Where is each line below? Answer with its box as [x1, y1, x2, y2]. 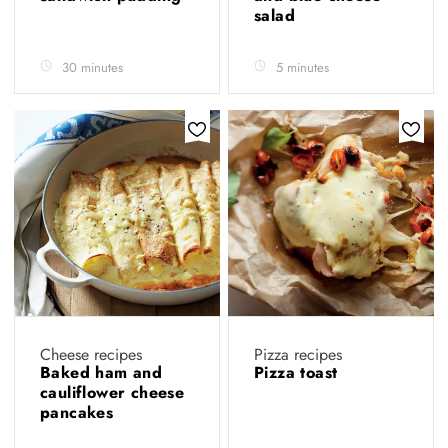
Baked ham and [40, 361, 163, 384]
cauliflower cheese [40, 381, 185, 404]
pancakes [40, 401, 119, 424]
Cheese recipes [40, 343, 142, 366]
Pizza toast [254, 361, 343, 384]
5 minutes [276, 58, 329, 77]
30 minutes [62, 58, 123, 77]
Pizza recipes [254, 343, 342, 366]
